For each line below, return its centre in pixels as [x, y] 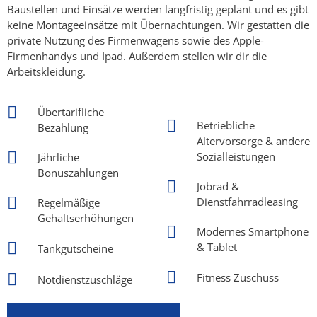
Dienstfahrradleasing [247, 201]
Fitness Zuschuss [237, 277]
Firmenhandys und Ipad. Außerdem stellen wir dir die [137, 56]
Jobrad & [218, 186]
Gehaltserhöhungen [86, 218]
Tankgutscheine [75, 248]
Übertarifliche [71, 111]
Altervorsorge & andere [253, 140]
